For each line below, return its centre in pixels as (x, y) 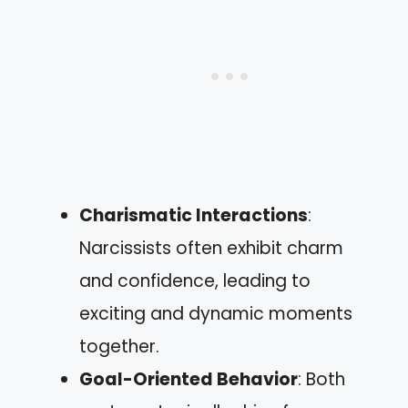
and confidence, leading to (195, 280)
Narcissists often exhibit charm (211, 248)
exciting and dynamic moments (216, 313)
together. (119, 346)
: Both (321, 379)
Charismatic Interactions (194, 215)
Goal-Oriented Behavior (189, 379)
